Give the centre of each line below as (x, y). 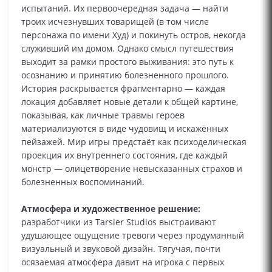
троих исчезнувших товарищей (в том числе (115, 22)
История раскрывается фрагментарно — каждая (123, 88)
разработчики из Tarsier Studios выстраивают (119, 222)
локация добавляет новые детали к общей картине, (130, 102)
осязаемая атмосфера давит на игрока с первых (123, 262)
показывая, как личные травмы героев (103, 115)
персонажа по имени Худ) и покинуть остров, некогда (134, 35)
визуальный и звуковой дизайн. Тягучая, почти (121, 249)
